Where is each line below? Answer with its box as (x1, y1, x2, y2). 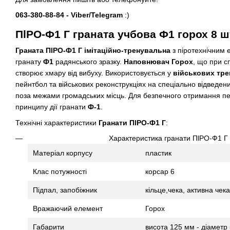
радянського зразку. (53, 57, 124, 66)
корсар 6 (145, 167, 175, 176)
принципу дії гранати (15, 103, 88, 111)
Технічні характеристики (15, 118, 99, 127)
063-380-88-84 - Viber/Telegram (15, 11, 123, 20)
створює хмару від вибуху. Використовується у (15, 69, 173, 78)
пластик (145, 149, 171, 158)
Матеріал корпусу (33, 149, 92, 158)
